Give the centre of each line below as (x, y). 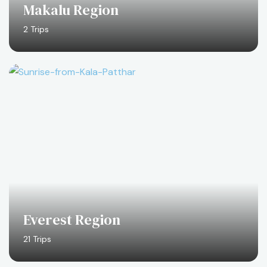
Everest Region (72, 220)
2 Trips (36, 29)
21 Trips (37, 239)
